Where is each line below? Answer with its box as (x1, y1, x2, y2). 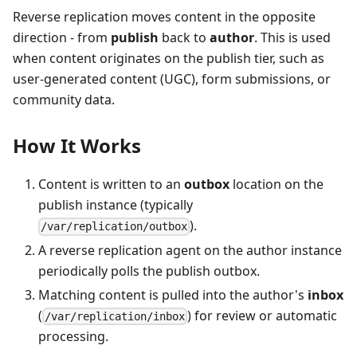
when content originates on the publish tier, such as (13, 49, 324, 68)
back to (159, 29, 210, 47)
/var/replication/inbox (45, 309, 186, 323)
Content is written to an (38, 175, 184, 194)
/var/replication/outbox (41, 220, 188, 233)
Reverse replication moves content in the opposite (13, 8, 316, 26)
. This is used (254, 29, 331, 47)
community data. (13, 91, 115, 109)
